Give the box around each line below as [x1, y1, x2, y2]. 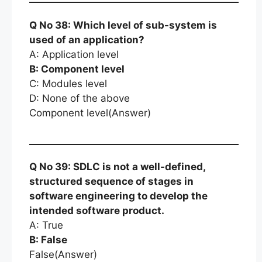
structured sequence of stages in [29, 175, 194, 187]
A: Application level [29, 48, 119, 60]
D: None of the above [29, 92, 130, 104]
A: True [29, 219, 63, 231]
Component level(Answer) [29, 106, 151, 119]
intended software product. [29, 205, 164, 216]
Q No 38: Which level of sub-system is [29, 19, 217, 31]
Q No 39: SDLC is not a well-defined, [29, 161, 205, 173]
